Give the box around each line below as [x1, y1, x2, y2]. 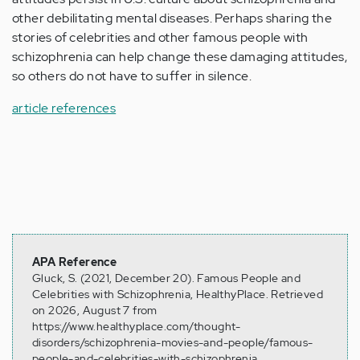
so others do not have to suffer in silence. [12, 67, 252, 85]
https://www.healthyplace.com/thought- [32, 319, 241, 334]
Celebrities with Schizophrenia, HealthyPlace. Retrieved [32, 287, 323, 302]
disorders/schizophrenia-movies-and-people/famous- [32, 335, 313, 350]
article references [12, 100, 117, 117]
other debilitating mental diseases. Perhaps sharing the [12, 10, 332, 27]
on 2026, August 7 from [32, 303, 157, 318]
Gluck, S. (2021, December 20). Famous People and [32, 271, 301, 286]
